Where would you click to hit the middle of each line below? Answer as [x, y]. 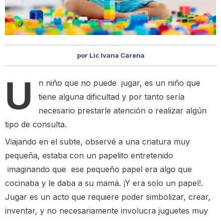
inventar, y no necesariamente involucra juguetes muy [107, 211]
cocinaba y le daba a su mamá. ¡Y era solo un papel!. [104, 183]
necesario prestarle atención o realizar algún [123, 111]
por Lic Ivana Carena [110, 55]
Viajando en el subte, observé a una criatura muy [97, 142]
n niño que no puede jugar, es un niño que [119, 83]
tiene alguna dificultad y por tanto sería [111, 97]
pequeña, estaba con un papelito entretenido [89, 156]
